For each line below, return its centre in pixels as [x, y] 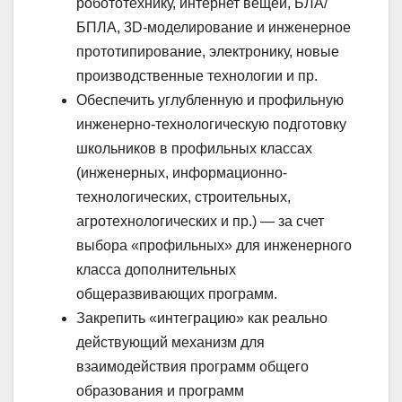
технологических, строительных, [184, 197]
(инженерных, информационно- [182, 172]
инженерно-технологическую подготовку [211, 124]
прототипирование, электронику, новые [208, 51]
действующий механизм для [170, 342]
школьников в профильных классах [194, 148]
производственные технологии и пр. [197, 75]
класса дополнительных [156, 269]
